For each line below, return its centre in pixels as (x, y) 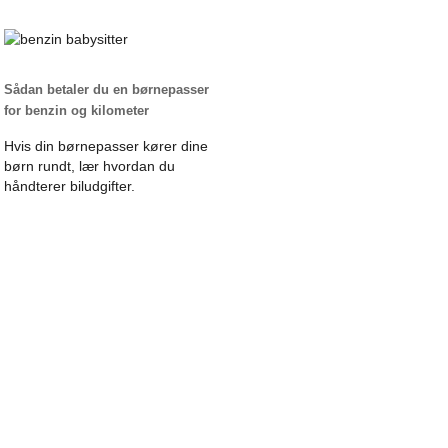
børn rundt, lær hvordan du (89, 165)
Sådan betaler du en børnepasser (106, 89)
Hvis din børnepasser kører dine (106, 145)
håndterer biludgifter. (69, 185)
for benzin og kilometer (76, 110)
